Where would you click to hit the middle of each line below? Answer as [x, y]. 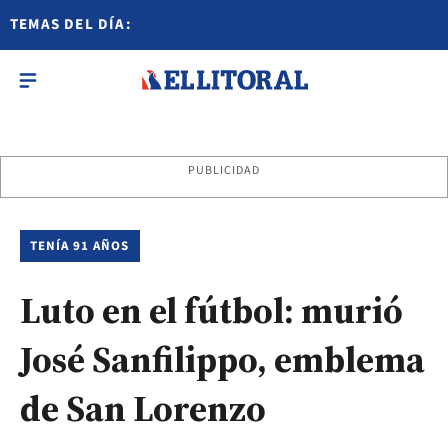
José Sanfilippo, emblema [222, 359]
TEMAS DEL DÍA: [71, 24]
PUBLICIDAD [224, 170]
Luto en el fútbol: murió [211, 310]
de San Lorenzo [143, 408]
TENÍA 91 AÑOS [80, 246]
